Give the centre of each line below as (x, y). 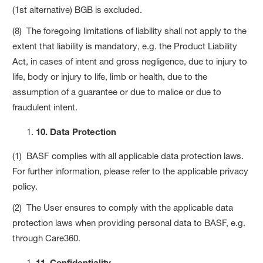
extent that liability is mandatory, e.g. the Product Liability (125, 46)
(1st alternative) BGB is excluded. (77, 9)
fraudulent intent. (45, 107)
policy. (25, 186)
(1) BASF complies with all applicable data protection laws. (128, 156)
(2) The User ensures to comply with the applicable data (123, 207)
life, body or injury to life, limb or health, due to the (110, 76)
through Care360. (47, 238)
